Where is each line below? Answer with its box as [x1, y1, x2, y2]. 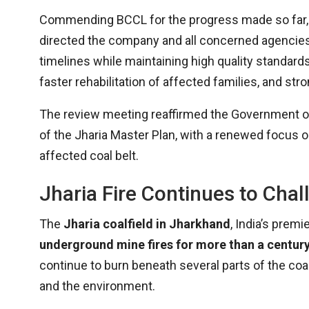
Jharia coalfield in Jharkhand [63, 217, 230, 232]
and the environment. [39, 279, 155, 294]
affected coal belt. [39, 148, 139, 163]
